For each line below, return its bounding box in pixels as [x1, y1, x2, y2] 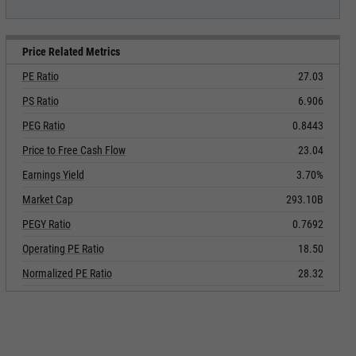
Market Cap [21, 193, 73, 206]
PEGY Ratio [21, 218, 71, 230]
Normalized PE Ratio [21, 267, 112, 280]
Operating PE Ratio [21, 242, 104, 255]
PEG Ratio [21, 119, 65, 132]
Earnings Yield [21, 168, 84, 181]
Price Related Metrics [21, 45, 120, 58]
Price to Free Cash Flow [21, 144, 126, 157]
